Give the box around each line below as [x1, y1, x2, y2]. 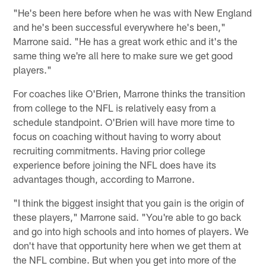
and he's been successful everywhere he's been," [13, 21, 226, 33]
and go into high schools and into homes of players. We [13, 225, 249, 237]
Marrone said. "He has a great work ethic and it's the [13, 35, 238, 47]
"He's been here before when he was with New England [13, 7, 252, 19]
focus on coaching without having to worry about [13, 130, 221, 142]
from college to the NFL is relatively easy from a [13, 102, 217, 114]
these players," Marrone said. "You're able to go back [13, 211, 242, 223]
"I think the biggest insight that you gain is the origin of [13, 197, 245, 209]
